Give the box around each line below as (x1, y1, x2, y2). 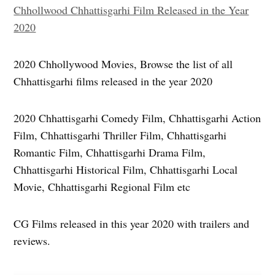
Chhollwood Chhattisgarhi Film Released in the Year (14, 2, 249, 18)
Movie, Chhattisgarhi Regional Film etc (14, 179, 191, 195)
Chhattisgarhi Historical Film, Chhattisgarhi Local (14, 162, 238, 177)
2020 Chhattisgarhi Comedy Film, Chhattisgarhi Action (14, 110, 261, 126)
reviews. (14, 233, 51, 249)
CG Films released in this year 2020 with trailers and (14, 216, 250, 231)
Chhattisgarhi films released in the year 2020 (14, 74, 213, 89)
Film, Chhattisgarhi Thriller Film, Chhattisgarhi (14, 128, 227, 143)
